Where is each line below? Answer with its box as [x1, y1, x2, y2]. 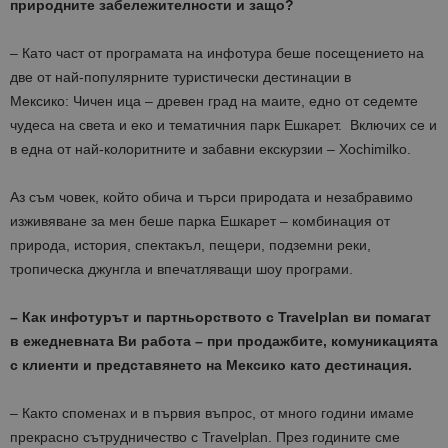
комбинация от [292, 212, 390, 229]
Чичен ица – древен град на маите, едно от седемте [73, 92, 418, 109]
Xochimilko [339, 140, 407, 157]
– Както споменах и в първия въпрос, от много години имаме [10, 404, 414, 421]
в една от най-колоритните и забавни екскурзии [10, 140, 323, 157]
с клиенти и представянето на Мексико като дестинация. [10, 356, 416, 373]
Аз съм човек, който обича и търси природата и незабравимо [10, 188, 413, 205]
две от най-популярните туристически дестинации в [10, 68, 351, 85]
